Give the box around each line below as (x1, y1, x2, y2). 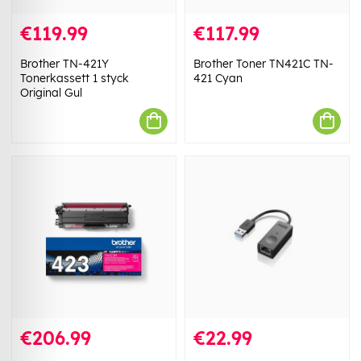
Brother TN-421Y (20, 56, 109, 71)
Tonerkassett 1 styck (20, 70, 129, 85)
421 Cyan (193, 70, 243, 85)
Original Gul (20, 85, 82, 100)
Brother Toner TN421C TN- (193, 56, 334, 71)
